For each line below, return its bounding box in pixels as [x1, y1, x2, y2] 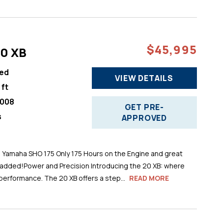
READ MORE [129, 173, 169, 183]
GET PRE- [124, 101, 164, 112]
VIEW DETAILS [115, 72, 174, 83]
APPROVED [121, 112, 167, 123]
